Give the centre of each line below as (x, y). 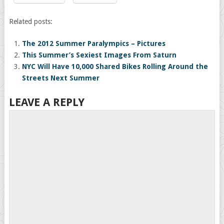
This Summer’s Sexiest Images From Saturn (99, 55)
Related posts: (30, 22)
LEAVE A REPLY (46, 102)
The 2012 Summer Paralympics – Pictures (94, 44)
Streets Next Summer (61, 78)
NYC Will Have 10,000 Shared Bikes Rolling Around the (115, 67)
